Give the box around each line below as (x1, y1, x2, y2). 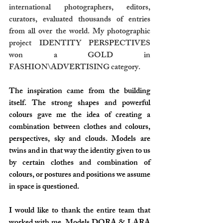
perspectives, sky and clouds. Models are (9, 132, 150, 147)
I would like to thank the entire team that (9, 204, 150, 219)
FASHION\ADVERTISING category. (9, 61, 142, 75)
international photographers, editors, (9, 1, 150, 15)
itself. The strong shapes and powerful (9, 97, 150, 111)
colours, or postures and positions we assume (9, 168, 150, 183)
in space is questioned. (9, 180, 79, 195)
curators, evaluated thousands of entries (9, 13, 150, 27)
